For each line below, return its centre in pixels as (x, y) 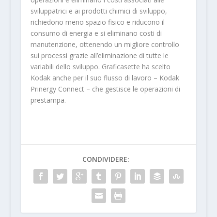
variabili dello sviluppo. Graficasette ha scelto (100, 66)
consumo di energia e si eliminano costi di (96, 33)
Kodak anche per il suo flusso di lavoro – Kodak (105, 77)
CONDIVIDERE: (106, 159)
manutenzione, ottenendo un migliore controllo (105, 44)
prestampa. (49, 100)
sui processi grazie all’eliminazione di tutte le (99, 55)
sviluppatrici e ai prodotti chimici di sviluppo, (99, 11)
